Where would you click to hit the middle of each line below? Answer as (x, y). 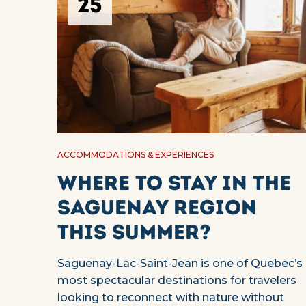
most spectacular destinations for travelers (177, 281)
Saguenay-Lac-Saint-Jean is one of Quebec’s (180, 264)
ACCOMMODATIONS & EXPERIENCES (136, 155)
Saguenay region (157, 208)
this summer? (134, 232)
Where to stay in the (174, 183)
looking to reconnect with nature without (171, 298)
